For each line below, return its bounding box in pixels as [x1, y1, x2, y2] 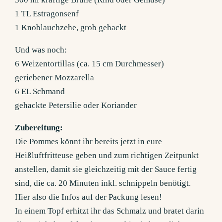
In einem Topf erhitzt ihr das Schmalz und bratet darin [15, 206, 205, 216]
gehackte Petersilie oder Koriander [15, 101, 137, 111]
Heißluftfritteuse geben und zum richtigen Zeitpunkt [15, 151, 199, 161]
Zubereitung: [15, 123, 63, 133]
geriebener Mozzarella [15, 73, 95, 83]
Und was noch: [15, 45, 67, 55]
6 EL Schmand [15, 87, 65, 97]
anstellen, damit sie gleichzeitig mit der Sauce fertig [15, 165, 197, 174]
